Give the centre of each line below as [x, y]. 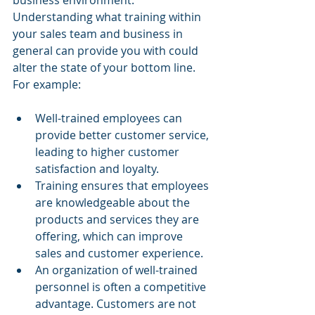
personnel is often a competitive [122, 287]
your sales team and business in [99, 34]
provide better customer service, [123, 135]
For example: [48, 84]
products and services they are [118, 219]
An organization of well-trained [118, 270]
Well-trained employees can [110, 118]
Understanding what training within [108, 17]
